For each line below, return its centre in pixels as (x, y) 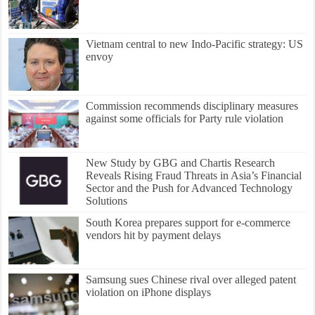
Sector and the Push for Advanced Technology (189, 188)
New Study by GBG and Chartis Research (181, 162)
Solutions (107, 200)
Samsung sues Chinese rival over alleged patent (191, 279)
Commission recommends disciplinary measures (192, 105)
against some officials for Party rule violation (185, 118)
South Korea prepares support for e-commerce (188, 222)
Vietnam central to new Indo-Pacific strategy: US (195, 44)
